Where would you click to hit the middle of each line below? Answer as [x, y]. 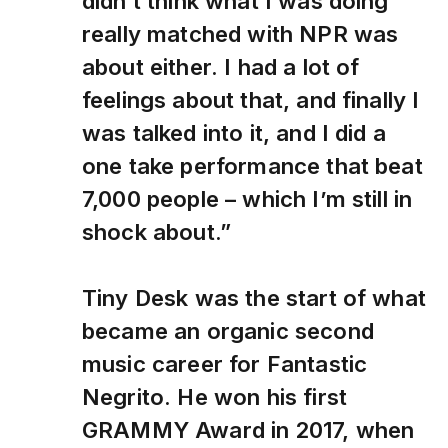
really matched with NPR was [240, 34]
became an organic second [228, 331]
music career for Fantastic [225, 364]
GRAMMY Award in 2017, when [248, 430]
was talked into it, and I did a [234, 133]
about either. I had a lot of [221, 67]
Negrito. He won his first [214, 397]
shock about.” [157, 232]
